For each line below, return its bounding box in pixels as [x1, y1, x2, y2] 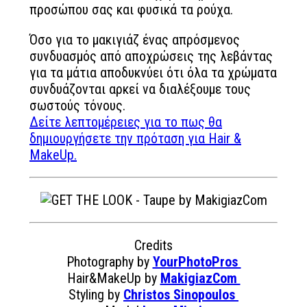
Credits [134, 237, 173, 254]
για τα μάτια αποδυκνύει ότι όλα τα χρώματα [29, 64, 277, 81]
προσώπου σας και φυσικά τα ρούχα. [29, 1, 233, 18]
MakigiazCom [160, 270, 241, 286]
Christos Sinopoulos [123, 286, 238, 303]
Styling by [69, 286, 123, 303]
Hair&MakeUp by [66, 270, 160, 286]
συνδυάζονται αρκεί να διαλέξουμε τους [29, 81, 251, 97]
